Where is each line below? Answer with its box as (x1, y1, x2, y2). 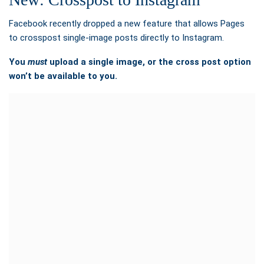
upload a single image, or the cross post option (47, 56, 251, 67)
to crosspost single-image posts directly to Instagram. (9, 32, 224, 43)
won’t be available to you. (9, 70, 117, 81)
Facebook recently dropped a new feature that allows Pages (9, 18, 245, 29)
